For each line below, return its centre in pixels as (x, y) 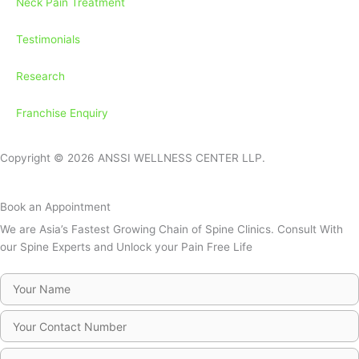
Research (40, 77)
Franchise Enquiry (62, 113)
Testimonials (48, 40)
